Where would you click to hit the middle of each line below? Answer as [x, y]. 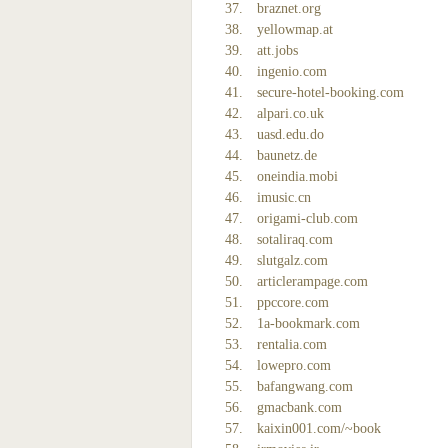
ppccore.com [293, 302]
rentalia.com [292, 344]
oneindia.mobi [297, 176]
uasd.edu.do [290, 134]
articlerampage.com [312, 281]
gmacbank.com [299, 407]
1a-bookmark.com [308, 323]
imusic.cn [284, 197]
